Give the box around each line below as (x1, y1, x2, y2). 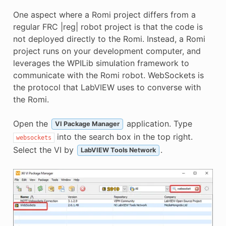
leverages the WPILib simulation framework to (13, 58, 189, 68)
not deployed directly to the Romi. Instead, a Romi (13, 33, 205, 44)
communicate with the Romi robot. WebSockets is (13, 70, 204, 80)
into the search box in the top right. (54, 131, 193, 142)
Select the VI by (13, 144, 76, 155)
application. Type (124, 118, 192, 129)
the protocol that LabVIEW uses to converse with (13, 82, 201, 92)
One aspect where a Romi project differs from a (13, 9, 196, 20)
